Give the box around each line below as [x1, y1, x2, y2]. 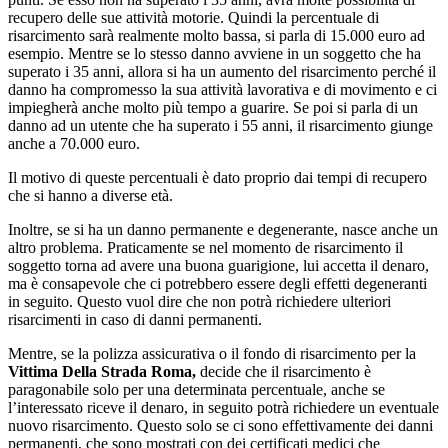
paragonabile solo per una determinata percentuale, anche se [8, 380, 385, 398]
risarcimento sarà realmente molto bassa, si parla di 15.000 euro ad [8, 26, 425, 44]
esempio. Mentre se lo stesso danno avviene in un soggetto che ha [8, 44, 421, 62]
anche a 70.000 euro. [8, 134, 140, 152]
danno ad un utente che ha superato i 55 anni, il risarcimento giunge [8, 116, 433, 134]
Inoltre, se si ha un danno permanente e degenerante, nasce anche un [8, 220, 438, 238]
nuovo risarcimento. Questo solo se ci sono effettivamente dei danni [8, 416, 433, 434]
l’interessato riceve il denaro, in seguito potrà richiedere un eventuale [8, 398, 439, 416]
